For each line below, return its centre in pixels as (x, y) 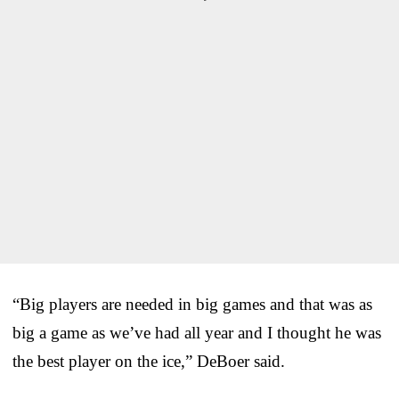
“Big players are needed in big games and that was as (192, 304)
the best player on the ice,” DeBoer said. (149, 361)
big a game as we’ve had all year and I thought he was (197, 332)
